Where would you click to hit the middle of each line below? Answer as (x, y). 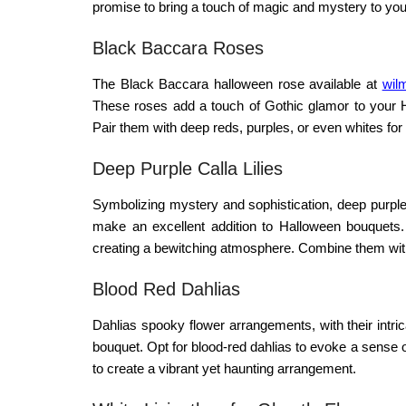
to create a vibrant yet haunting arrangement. (224, 368)
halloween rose (259, 83)
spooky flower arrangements (226, 324)
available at (343, 83)
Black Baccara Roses (178, 48)
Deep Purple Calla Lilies (188, 168)
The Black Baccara (153, 83)
